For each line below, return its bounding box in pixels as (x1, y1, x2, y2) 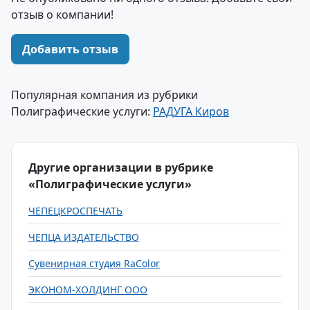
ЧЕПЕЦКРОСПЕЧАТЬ (28, 204, 122, 217)
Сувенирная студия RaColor (28, 257, 160, 270)
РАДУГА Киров (153, 104, 229, 119)
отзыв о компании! (11, 7, 113, 22)
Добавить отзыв (22, 42, 118, 57)
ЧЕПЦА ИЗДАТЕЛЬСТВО (28, 230, 139, 244)
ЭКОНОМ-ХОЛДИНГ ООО (28, 283, 147, 296)
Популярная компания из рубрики (11, 87, 198, 102)
